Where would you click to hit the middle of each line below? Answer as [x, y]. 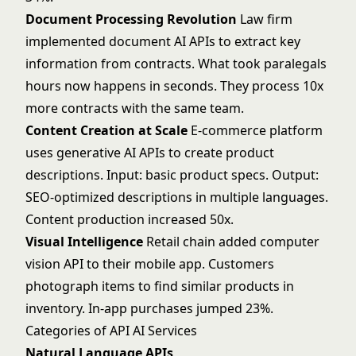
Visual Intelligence [84, 242]
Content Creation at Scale [106, 130]
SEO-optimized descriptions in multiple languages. [177, 197]
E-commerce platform [255, 130]
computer [290, 242]
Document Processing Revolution [131, 19]
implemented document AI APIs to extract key [163, 41]
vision [43, 264]
